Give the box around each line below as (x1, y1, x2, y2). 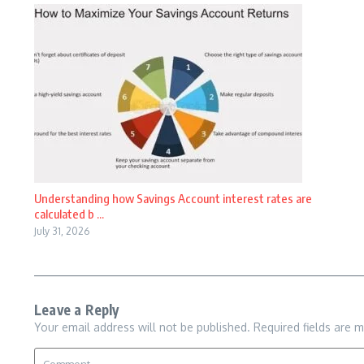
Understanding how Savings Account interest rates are (34, 191, 312, 206)
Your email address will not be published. (34, 320, 250, 334)
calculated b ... (34, 206, 104, 221)
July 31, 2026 (34, 225, 89, 237)
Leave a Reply (34, 301, 119, 318)
